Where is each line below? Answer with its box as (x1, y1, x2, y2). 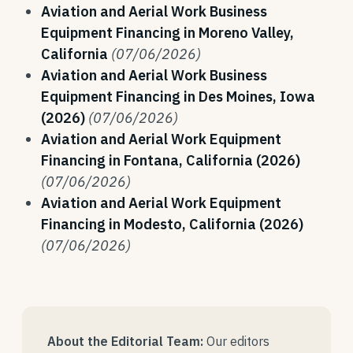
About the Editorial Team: (47, 333, 203, 349)
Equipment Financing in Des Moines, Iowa (41, 87, 315, 106)
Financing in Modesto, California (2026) (41, 215, 303, 233)
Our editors (203, 333, 269, 349)
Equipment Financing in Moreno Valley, (41, 24, 294, 42)
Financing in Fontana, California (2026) (41, 151, 300, 169)
